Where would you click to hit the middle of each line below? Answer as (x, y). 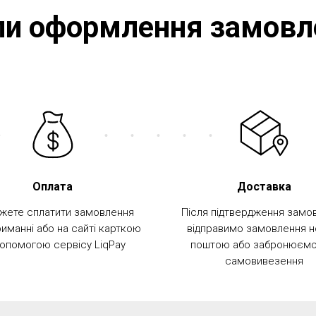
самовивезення (264, 261)
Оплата (52, 187)
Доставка (264, 187)
